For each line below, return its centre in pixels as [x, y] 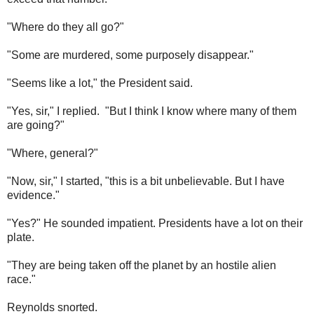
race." [21, 280]
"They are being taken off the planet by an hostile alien [142, 266]
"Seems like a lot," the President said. [100, 83]
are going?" [36, 125]
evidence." [33, 196]
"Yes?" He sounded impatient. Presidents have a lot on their [155, 224]
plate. [21, 238]
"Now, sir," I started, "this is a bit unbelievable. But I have [146, 182]
